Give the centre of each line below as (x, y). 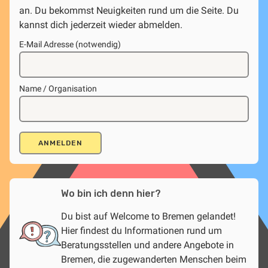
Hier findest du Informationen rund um (141, 230)
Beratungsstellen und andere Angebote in (147, 245)
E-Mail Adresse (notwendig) (70, 44)
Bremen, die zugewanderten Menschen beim (154, 259)
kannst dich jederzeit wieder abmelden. (101, 25)
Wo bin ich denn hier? (111, 193)
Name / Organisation (58, 88)
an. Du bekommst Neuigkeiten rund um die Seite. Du (129, 10)
